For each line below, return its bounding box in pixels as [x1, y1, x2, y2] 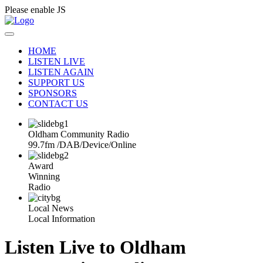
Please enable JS [5, 5, 66, 15]
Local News [28, 203, 73, 213]
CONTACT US [28, 99, 88, 109]
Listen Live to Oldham [5, 237, 186, 258]
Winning [28, 171, 60, 181]
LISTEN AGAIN [28, 67, 94, 77]
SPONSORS [28, 88, 77, 98]
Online [111, 140, 136, 150]
